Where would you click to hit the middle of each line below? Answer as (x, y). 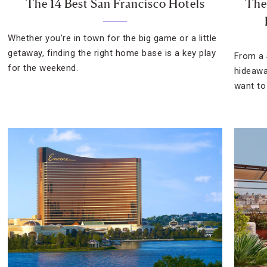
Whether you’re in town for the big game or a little (112, 38)
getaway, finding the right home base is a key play (112, 53)
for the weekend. (43, 68)
